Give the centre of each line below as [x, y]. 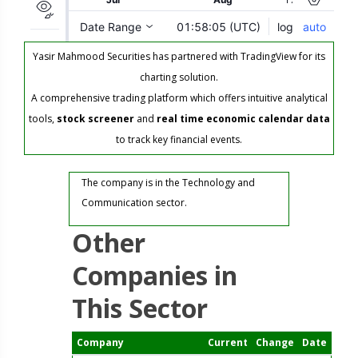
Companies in [154, 275]
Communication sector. [135, 203]
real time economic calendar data [243, 119]
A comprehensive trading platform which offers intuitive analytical [179, 98]
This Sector [139, 308]
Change [274, 342]
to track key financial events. [179, 139]
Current [227, 342]
